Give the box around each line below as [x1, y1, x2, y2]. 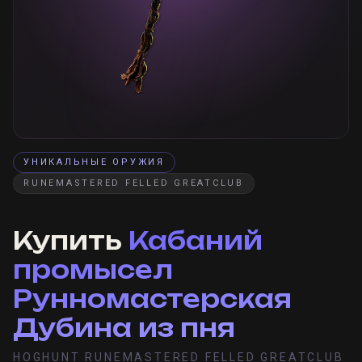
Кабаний [128, 225, 263, 255]
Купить [13, 225, 128, 255]
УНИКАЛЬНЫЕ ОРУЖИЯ [23, 157, 165, 167]
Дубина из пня [13, 313, 235, 343]
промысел [13, 255, 173, 284]
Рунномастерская [13, 284, 292, 314]
